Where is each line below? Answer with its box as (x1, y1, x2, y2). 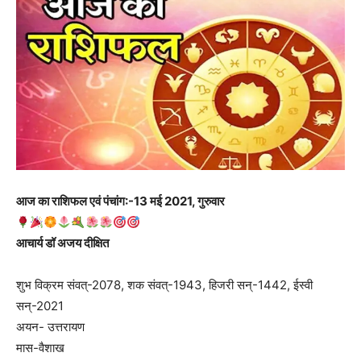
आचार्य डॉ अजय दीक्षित (16, 235, 109, 251)
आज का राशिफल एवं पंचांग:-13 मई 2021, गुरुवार (16, 193, 225, 210)
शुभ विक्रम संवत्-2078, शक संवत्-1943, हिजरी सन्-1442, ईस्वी (16, 277, 313, 293)
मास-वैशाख (16, 340, 64, 356)
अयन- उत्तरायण (16, 319, 85, 335)
